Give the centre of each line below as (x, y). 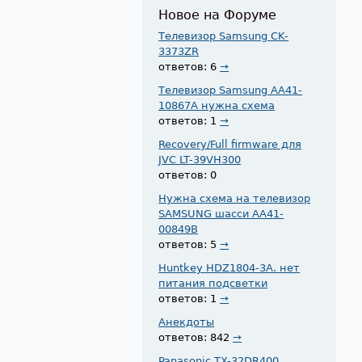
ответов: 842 (196, 337)
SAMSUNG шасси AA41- (221, 213)
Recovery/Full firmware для (230, 144)
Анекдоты (187, 322)
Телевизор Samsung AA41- (231, 90)
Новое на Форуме (218, 16)
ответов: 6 (189, 66)
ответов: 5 (189, 244)
